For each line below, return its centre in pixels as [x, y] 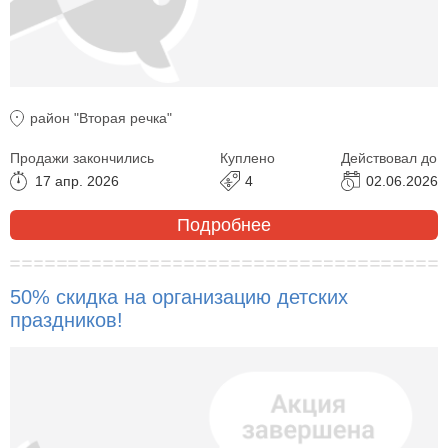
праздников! [66, 320]
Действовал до [389, 158]
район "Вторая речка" [101, 118]
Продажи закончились [82, 158]
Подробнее [224, 224]
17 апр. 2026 [77, 181]
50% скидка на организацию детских [179, 297]
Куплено [247, 158]
